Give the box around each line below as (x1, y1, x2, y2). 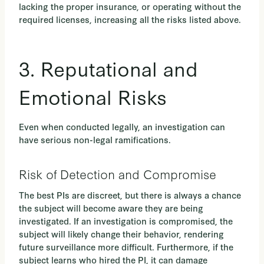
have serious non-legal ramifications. (19, 133, 173, 146)
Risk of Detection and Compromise (19, 165, 216, 183)
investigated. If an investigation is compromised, (19, 214, 217, 227)
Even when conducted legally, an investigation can (19, 120, 225, 133)
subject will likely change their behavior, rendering (19, 227, 224, 240)
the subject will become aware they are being (19, 202, 203, 214)
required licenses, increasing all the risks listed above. (19, 13, 243, 26)
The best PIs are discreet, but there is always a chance (19, 189, 241, 202)
